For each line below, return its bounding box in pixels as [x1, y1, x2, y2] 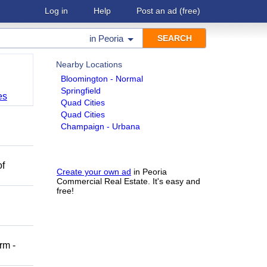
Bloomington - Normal [61, 74, 143, 83]
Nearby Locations [56, 60, 122, 69]
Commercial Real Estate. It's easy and [57, 176, 200, 186]
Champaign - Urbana [61, 122, 140, 131]
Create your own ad [57, 167, 131, 176]
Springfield [61, 86, 101, 95]
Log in [45, 6, 68, 15]
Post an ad [136, 6, 177, 15]
